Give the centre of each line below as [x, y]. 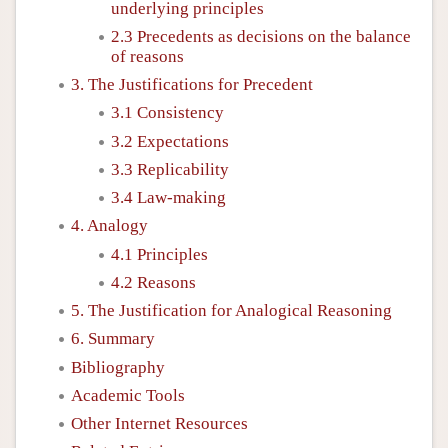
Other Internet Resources [159, 423]
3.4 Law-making [168, 197]
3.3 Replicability [170, 169]
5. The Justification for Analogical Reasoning [231, 310]
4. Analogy [109, 226]
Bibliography [118, 367]
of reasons [147, 56]
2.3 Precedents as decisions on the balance [261, 36]
